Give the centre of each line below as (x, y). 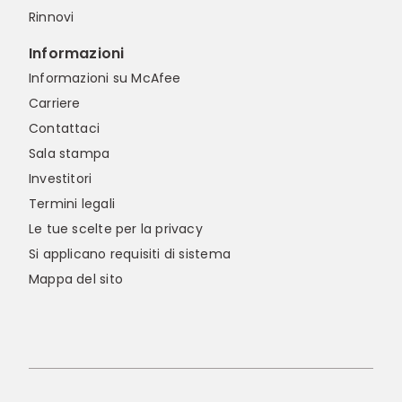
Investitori (61, 179)
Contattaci (65, 129)
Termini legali (72, 204)
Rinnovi (52, 17)
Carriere (55, 104)
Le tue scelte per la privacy (116, 229)
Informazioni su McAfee (105, 79)
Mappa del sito (76, 280)
